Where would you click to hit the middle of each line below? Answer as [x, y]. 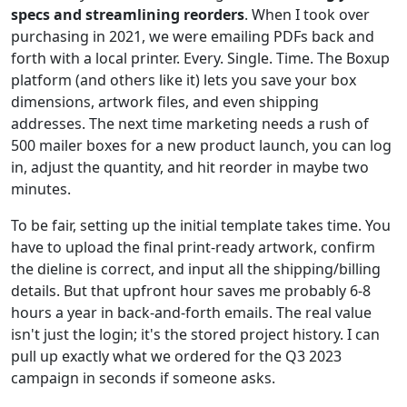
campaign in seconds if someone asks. [143, 377]
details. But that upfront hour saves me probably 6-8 [191, 290]
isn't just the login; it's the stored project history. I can [195, 334]
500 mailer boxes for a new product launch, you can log [201, 145]
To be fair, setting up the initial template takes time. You [201, 225]
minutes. [41, 189]
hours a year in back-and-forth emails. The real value [191, 312]
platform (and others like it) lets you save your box [184, 79]
